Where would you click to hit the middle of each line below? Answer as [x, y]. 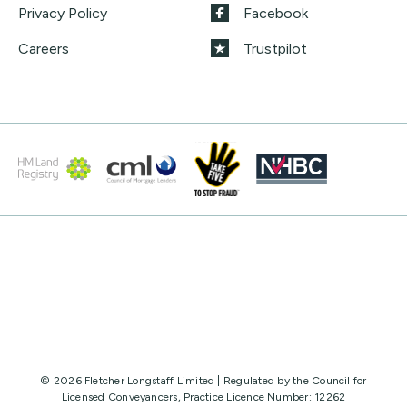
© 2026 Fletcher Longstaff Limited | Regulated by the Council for [203, 380]
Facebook [276, 13]
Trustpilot [275, 48]
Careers [44, 48]
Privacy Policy [63, 13]
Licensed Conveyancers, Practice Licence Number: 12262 [203, 397]
